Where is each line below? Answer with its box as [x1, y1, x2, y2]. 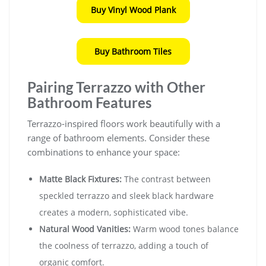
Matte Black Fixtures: [39, 173, 122, 185]
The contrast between [122, 173, 211, 185]
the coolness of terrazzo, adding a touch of [39, 240, 208, 252]
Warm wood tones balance [131, 223, 239, 235]
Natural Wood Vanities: [39, 223, 131, 235]
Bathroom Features [27, 94, 151, 112]
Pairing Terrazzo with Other [27, 78, 205, 96]
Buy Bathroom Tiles [94, 46, 172, 58]
